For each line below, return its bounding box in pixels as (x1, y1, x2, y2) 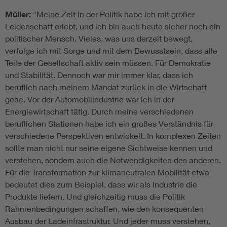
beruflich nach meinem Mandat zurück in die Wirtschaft (5, 82, 207, 92)
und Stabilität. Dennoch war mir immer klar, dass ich (5, 70, 193, 80)
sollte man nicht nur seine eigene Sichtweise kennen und (5, 143, 212, 153)
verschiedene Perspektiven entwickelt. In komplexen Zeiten (5, 131, 221, 141)
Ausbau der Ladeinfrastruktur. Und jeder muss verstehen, (5, 216, 210, 226)
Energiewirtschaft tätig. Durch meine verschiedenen (5, 106, 194, 117)
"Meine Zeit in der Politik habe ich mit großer (31, 9, 195, 19)
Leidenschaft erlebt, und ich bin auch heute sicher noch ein (5, 21, 220, 31)
